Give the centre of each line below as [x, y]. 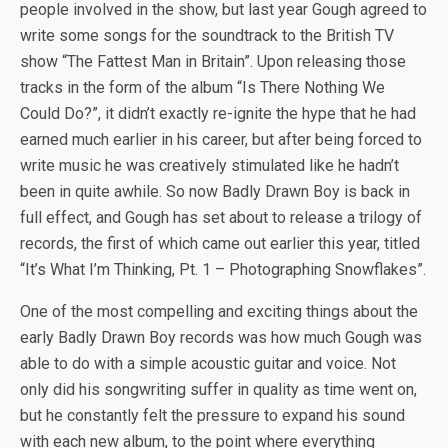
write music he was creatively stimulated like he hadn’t [209, 165]
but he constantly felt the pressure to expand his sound [212, 415]
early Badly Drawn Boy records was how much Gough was [221, 337]
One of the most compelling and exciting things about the [219, 311]
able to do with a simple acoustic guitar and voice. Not [208, 363]
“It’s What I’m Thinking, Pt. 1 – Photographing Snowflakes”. [223, 269]
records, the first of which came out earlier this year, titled [220, 243]
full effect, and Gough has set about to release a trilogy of [221, 217]
